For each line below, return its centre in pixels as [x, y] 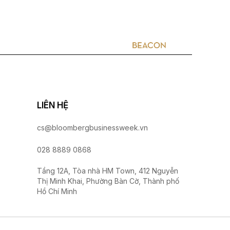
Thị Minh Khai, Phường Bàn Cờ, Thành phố [108, 181]
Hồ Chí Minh [57, 191]
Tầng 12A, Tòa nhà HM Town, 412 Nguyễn [108, 171]
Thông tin [130, 28]
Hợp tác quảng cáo [57, 28]
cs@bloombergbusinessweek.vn [93, 128]
